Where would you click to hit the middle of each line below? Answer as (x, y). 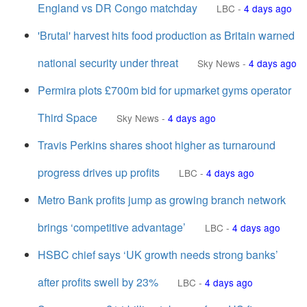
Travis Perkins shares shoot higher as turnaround (157, 145)
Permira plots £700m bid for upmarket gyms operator (164, 90)
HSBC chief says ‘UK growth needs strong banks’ (158, 255)
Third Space (67, 118)
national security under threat (108, 63)
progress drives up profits (99, 172)
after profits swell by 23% (98, 282)
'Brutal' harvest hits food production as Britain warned (166, 35)
